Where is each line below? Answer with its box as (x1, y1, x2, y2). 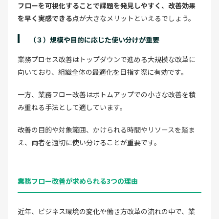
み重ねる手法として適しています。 (18, 102, 127, 112)
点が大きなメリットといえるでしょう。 (72, 13, 195, 23)
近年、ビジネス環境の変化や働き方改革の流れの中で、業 (18, 206, 195, 216)
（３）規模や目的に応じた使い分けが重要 (29, 34, 159, 44)
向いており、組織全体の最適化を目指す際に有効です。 (18, 66, 188, 77)
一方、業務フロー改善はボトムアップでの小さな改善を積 (18, 89, 196, 99)
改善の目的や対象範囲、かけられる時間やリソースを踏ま (18, 124, 195, 134)
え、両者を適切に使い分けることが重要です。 (18, 137, 161, 147)
